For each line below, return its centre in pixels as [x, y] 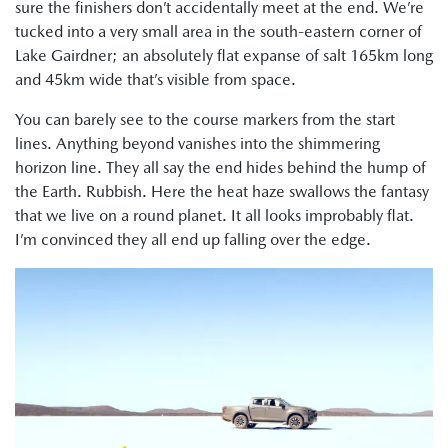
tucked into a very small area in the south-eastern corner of [218, 32]
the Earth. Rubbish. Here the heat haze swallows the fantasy [222, 192]
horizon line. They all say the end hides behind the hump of [220, 168]
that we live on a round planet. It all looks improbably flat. [214, 216]
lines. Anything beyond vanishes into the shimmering [197, 144]
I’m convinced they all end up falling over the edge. [193, 240]
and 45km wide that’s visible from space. [155, 80]
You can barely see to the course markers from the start [205, 120]
